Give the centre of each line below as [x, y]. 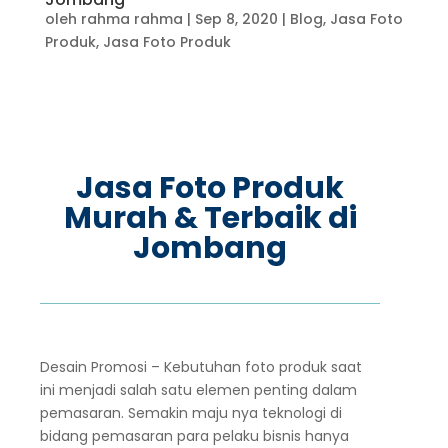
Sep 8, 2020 [236, 19]
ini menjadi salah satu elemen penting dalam [198, 390]
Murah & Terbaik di [210, 218]
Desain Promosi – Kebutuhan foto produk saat [200, 367]
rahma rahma [131, 19]
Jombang [210, 248]
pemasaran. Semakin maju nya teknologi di [190, 413]
